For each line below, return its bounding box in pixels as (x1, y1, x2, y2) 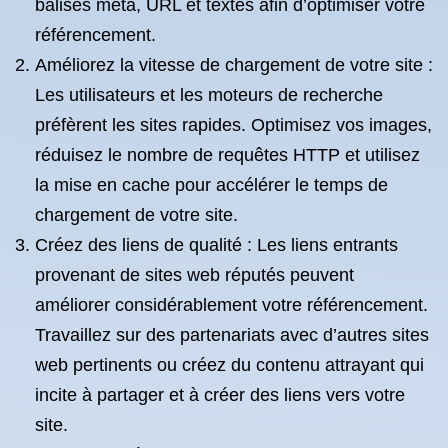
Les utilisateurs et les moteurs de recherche (35, 85, 383, 105)
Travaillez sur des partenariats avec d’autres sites (35, 325, 429, 345)
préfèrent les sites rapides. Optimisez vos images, (35, 115, 432, 135)
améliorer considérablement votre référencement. (35, 295, 428, 315)
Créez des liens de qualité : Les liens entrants (35, 235, 398, 255)
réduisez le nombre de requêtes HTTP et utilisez (35, 145, 420, 165)
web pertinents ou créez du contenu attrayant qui (35, 355, 424, 375)
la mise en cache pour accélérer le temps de (35, 175, 388, 195)
